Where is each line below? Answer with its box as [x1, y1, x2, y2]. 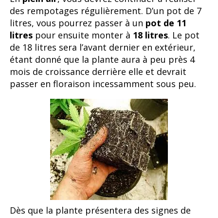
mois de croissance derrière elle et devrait [10, 66, 186, 78]
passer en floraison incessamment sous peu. [10, 78, 196, 90]
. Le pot [168, 29, 200, 41]
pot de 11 [145, 17, 186, 29]
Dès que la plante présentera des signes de [10, 204, 191, 217]
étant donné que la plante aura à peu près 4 [10, 54, 195, 66]
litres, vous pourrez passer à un [10, 17, 145, 29]
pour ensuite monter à [33, 29, 133, 41]
